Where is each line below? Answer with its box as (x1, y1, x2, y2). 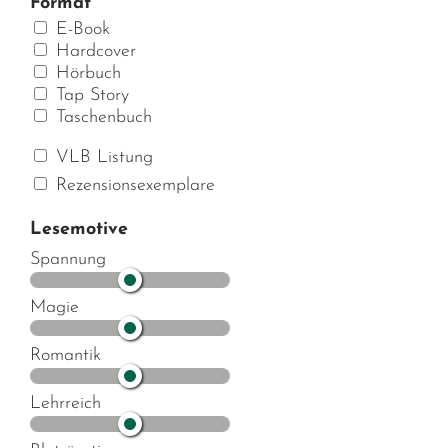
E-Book (50, 19, 111, 39)
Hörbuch (50, 63, 122, 83)
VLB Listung (50, 147, 154, 167)
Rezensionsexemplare (50, 175, 216, 195)
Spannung (30, 249, 107, 269)
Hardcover (50, 41, 137, 61)
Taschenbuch (50, 107, 153, 127)
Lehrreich (30, 393, 102, 413)
